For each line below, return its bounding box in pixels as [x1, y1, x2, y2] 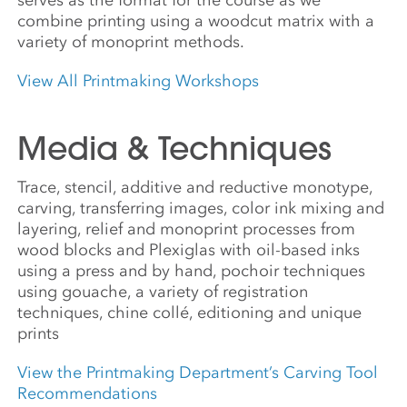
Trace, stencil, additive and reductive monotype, [17, 176, 373, 197]
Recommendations [17, 382, 158, 403]
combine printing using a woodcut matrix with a [17, 10, 375, 31]
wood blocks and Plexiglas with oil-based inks [17, 239, 361, 260]
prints [17, 323, 60, 343]
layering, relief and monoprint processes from [17, 218, 356, 239]
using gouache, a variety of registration [17, 281, 309, 302]
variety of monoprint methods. [17, 31, 245, 52]
